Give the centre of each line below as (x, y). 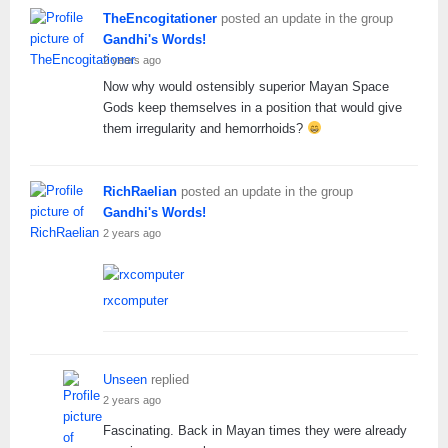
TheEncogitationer (160, 18)
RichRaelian (140, 192)
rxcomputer (135, 301)
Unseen (125, 379)
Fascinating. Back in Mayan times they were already (255, 430)
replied (168, 379)
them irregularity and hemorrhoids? (205, 128)
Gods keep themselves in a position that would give (252, 107)
